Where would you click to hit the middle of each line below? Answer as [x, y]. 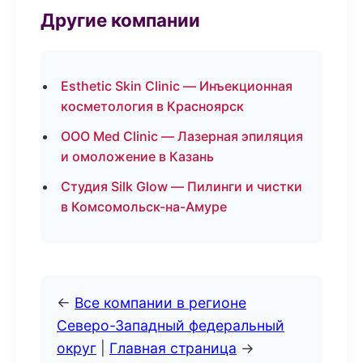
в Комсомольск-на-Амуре [144, 207]
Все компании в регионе [160, 303]
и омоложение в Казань [137, 156]
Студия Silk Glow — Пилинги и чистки [181, 186]
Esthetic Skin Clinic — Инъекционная [177, 86]
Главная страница [173, 348]
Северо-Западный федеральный [171, 325]
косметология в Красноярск [152, 106]
